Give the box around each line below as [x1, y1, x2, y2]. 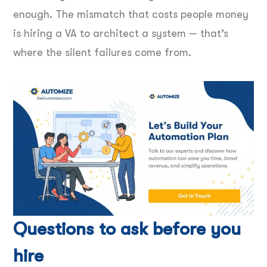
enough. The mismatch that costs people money [13, 8, 249, 21]
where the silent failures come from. [13, 46, 191, 59]
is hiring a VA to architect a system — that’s [13, 27, 228, 40]
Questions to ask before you [13, 218, 241, 239]
